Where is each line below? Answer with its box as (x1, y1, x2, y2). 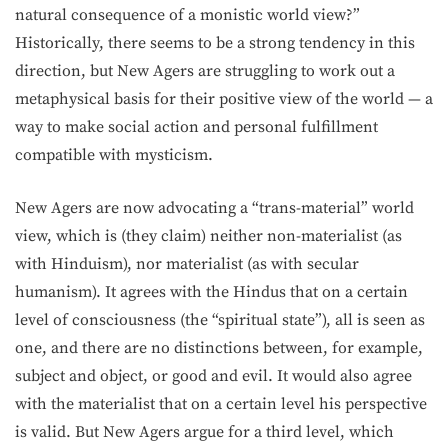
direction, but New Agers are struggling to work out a (15, 61, 395, 81)
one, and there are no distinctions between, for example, (15, 338, 423, 358)
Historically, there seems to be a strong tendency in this (15, 33, 415, 53)
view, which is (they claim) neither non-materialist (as (15, 226, 402, 246)
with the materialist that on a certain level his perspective (15, 394, 427, 414)
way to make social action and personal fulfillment (15, 117, 378, 137)
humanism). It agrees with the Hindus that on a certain (15, 282, 408, 302)
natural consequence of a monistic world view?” (15, 5, 360, 25)
